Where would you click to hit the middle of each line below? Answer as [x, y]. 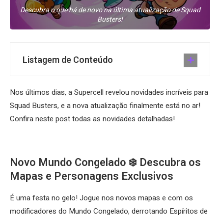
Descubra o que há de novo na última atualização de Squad [110, 10]
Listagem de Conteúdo [68, 60]
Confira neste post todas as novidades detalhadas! [92, 119]
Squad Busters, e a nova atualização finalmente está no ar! [105, 106]
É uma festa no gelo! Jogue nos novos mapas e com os [101, 198]
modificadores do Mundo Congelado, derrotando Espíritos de [109, 211]
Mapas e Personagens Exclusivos [92, 177]
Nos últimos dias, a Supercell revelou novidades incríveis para [109, 93]
